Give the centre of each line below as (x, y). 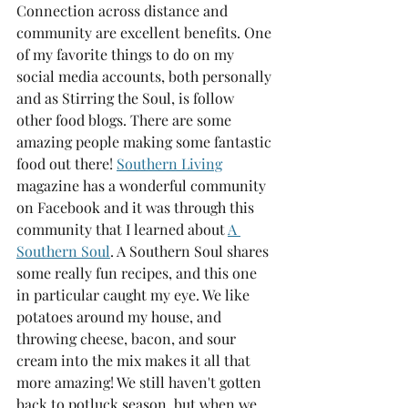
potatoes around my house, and (121, 316)
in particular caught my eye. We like (135, 295)
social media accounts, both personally (146, 76)
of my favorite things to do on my (127, 54)
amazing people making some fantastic (146, 142)
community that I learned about (122, 229)
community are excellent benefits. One (146, 32)
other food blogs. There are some (126, 120)
